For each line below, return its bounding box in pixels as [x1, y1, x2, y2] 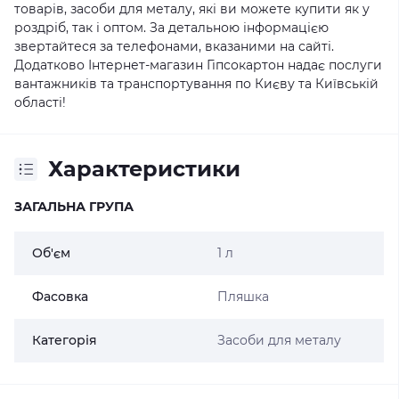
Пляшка [216, 289, 269, 305]
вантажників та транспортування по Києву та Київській [14, 76, 379, 92]
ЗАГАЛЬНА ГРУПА [14, 199, 134, 215]
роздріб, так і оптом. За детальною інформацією [14, 20, 329, 36]
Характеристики [48, 156, 240, 182]
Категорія [32, 332, 97, 348]
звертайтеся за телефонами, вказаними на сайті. [14, 38, 334, 54]
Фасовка [32, 289, 88, 305]
